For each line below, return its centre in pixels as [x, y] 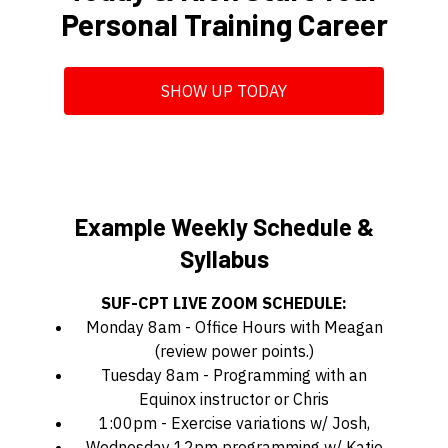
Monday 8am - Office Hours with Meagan [234, 326]
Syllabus [224, 258]
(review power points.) [234, 350]
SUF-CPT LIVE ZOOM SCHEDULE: [224, 302]
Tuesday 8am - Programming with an [234, 374]
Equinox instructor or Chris [234, 398]
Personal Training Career [224, 23]
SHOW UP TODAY [224, 90]
